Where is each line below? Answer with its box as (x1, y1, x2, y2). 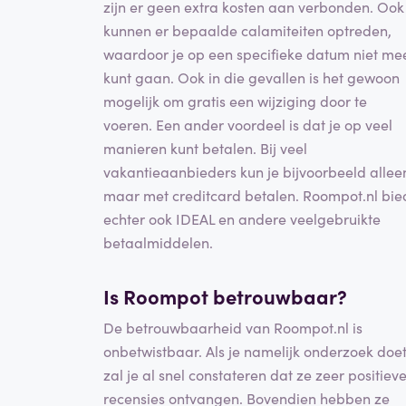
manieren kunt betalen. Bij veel (103, 138, 307, 159)
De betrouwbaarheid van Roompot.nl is (103, 316, 362, 337)
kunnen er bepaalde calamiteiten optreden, (103, 20, 391, 41)
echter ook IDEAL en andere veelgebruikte (103, 208, 381, 229)
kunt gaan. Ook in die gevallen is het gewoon (103, 67, 400, 88)
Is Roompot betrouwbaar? (103, 282, 347, 311)
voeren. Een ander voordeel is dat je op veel (103, 114, 392, 135)
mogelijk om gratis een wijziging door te (103, 91, 367, 111)
